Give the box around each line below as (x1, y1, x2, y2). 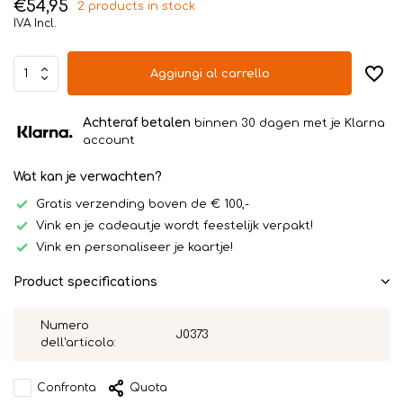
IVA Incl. (13, 17, 57, 30)
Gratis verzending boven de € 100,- (36, 197, 249, 210)
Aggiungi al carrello (149, 67, 270, 80)
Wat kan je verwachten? (13, 170, 162, 184)
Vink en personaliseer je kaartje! (36, 240, 233, 254)
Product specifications (13, 275, 157, 289)
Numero (40, 319, 89, 332)
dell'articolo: (40, 336, 116, 349)
